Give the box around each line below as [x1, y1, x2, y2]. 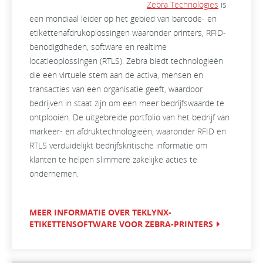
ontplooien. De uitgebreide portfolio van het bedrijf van [29, 112, 230, 123]
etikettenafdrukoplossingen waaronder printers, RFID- [29, 27, 226, 38]
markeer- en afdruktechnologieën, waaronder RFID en [29, 126, 226, 137]
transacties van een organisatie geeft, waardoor [29, 83, 203, 95]
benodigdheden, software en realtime [29, 41, 167, 52]
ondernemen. [29, 168, 79, 179]
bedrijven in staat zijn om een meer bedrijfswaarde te [29, 97, 224, 109]
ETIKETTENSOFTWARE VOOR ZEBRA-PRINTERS [29, 218, 213, 230]
